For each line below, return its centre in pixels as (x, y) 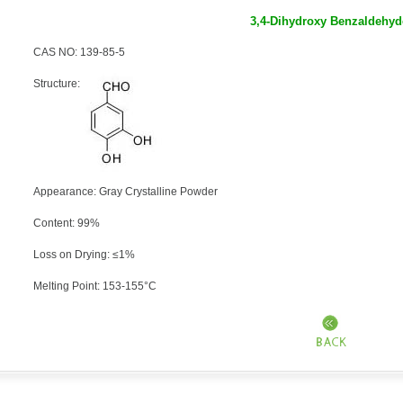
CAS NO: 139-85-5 (79, 52)
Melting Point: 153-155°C (95, 286)
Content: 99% (67, 223)
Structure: (58, 84)
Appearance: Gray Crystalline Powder (125, 192)
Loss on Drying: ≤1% (84, 255)
